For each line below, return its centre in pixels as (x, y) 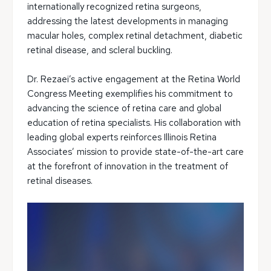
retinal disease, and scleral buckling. (100, 50)
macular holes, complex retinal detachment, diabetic (135, 36)
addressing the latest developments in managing (128, 21)
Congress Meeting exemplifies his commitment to (130, 94)
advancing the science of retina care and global (124, 108)
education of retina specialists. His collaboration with (134, 123)
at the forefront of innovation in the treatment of (128, 166)
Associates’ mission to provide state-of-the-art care (135, 152)
